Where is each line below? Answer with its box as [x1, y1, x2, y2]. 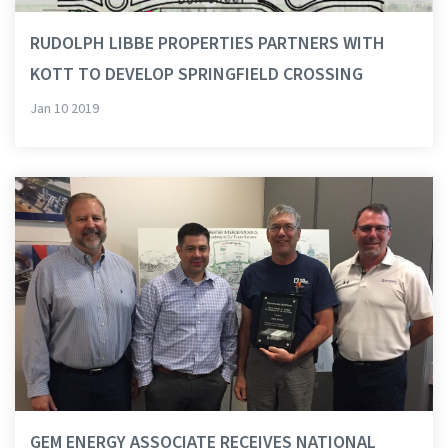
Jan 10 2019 [30, 99, 99, 120]
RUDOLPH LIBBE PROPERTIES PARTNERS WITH [30, 31, 385, 57]
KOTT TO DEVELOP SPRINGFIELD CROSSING [30, 62, 363, 88]
